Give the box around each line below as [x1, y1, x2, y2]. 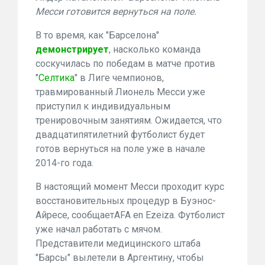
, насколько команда [109, 44, 201, 55]
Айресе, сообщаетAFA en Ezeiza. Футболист [35, 209, 225, 221]
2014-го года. [35, 157, 93, 169]
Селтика [38, 72, 75, 83]
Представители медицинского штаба [35, 238, 201, 249]
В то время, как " [35, 30, 109, 41]
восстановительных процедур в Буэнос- [35, 195, 216, 206]
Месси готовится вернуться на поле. [35, 6, 196, 17]
